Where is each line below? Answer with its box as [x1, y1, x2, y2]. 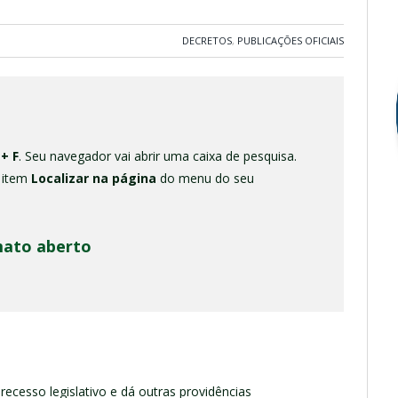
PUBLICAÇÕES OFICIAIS [237, 34, 344, 47]
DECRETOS [182, 34, 232, 47]
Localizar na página [30, 169, 156, 187]
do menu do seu [155, 169, 254, 187]
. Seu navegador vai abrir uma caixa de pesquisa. [18, 147, 297, 164]
